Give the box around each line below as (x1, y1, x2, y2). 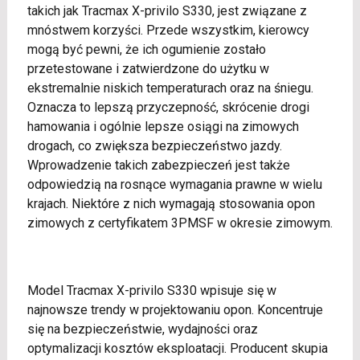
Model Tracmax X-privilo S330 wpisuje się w (27, 283, 276, 299)
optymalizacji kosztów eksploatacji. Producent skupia (27, 341, 328, 357)
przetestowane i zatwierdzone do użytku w (27, 61, 269, 77)
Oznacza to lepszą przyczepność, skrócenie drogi (27, 100, 309, 116)
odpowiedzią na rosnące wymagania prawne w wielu (27, 177, 322, 193)
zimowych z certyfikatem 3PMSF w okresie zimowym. (27, 215, 333, 231)
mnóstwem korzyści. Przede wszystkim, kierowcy (27, 22, 309, 39)
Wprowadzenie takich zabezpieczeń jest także (27, 157, 290, 174)
